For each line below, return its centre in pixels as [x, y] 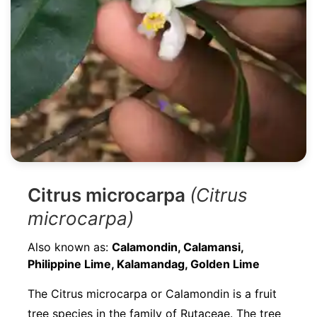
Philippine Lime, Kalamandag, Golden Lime [144, 264]
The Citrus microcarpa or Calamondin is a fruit [152, 294]
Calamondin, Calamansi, [178, 247]
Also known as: [70, 247]
